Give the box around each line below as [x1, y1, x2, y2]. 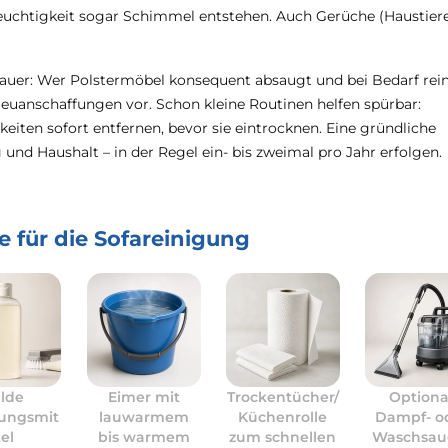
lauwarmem [98, 408, 189, 426]
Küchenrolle [238, 408, 328, 426]
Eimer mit [107, 388, 180, 406]
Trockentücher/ [226, 388, 339, 406]
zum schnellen [229, 428, 337, 446]
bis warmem [97, 428, 190, 446]
